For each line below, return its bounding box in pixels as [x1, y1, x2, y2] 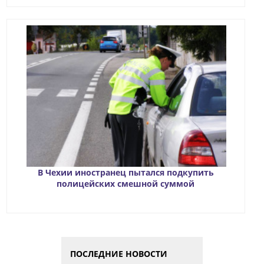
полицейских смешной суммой [57, 177, 195, 189]
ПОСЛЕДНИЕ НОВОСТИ [70, 247, 167, 259]
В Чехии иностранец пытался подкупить [37, 166, 214, 178]
